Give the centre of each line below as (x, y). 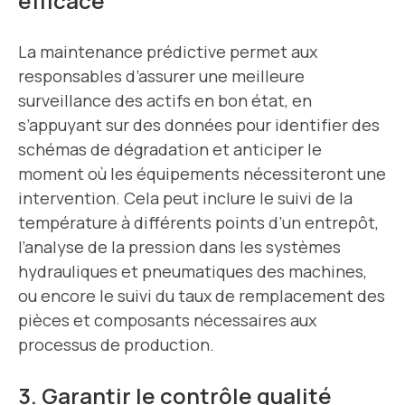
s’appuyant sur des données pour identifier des (199, 125)
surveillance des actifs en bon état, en (165, 101)
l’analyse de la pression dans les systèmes (179, 247)
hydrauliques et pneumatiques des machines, (193, 272)
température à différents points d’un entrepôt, (198, 223)
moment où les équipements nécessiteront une (202, 174)
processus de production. (116, 345)
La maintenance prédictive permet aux (168, 52)
